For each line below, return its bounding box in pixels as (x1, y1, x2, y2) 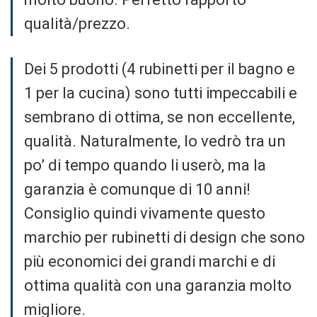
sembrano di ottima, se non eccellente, (24, 108, 295, 126)
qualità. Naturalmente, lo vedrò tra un (24, 132, 286, 150)
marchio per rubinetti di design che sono (24, 229, 305, 246)
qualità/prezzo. (24, 15, 130, 33)
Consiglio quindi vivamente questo (24, 204, 265, 222)
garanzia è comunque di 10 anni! (24, 180, 250, 198)
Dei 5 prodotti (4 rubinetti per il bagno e (24, 60, 295, 78)
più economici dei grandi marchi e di (24, 253, 275, 270)
